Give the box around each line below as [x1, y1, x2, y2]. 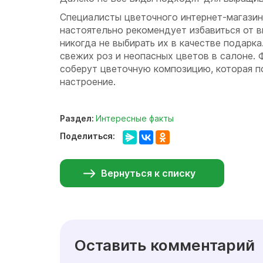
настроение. [60, 76, 116, 87]
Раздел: [60, 113, 96, 123]
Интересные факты [96, 113, 174, 123]
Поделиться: [60, 131, 117, 141]
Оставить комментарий [75, 236, 255, 254]
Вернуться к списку [100, 167, 195, 179]
